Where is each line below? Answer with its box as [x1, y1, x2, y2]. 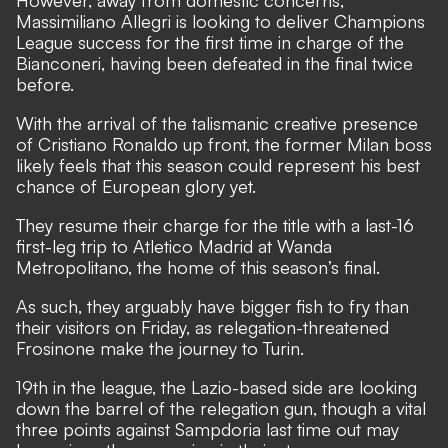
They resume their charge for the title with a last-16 [16, 213, 414, 236]
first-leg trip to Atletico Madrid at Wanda [16, 234, 332, 257]
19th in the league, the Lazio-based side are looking [16, 375, 417, 398]
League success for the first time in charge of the [16, 30, 404, 53]
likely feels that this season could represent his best [16, 153, 420, 176]
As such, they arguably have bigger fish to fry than [16, 294, 409, 317]
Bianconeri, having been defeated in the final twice [16, 51, 413, 74]
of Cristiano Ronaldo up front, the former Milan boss [16, 132, 432, 155]
